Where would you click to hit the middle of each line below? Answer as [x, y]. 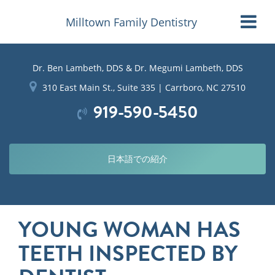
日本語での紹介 [137, 159]
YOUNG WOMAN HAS [130, 229]
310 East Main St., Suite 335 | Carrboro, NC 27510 [144, 87]
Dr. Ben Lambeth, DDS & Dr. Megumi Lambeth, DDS [137, 68]
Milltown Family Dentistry [131, 22]
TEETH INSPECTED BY [128, 253]
